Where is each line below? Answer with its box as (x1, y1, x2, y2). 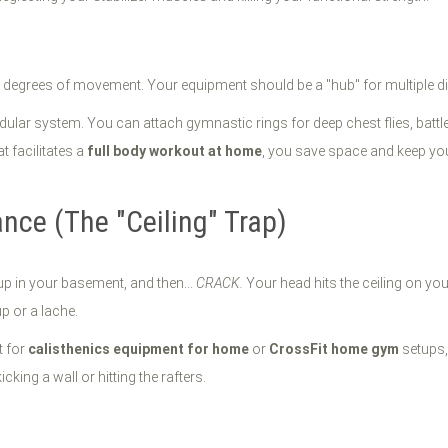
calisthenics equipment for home (28, 341, 249, 357)
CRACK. (196, 275, 243, 291)
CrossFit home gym (269, 341, 399, 357)
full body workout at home (87, 143, 262, 159)
